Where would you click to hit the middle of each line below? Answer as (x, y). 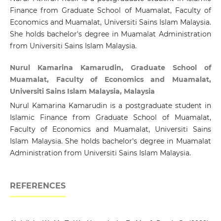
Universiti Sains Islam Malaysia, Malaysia (82, 92)
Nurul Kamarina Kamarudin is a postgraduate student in (110, 106)
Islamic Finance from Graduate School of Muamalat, (110, 118)
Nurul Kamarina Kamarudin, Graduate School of (110, 68)
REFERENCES (37, 186)
